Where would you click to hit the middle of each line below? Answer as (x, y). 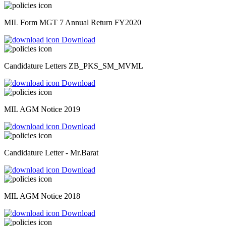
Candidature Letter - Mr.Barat (51, 153)
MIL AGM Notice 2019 (42, 109)
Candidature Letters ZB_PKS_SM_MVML (74, 66)
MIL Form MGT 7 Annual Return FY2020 (73, 23)
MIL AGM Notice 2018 (42, 196)
